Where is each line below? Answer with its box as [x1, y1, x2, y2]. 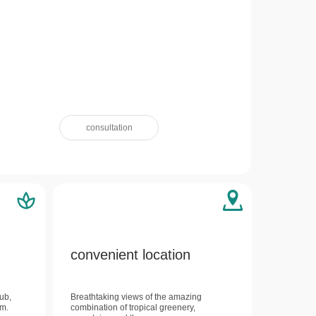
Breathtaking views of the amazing [71, 292, 202, 302]
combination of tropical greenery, [71, 303, 195, 312]
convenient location [71, 247, 190, 262]
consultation [85, 123, 133, 133]
